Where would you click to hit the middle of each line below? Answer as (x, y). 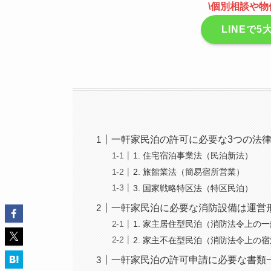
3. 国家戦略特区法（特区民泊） (193, 188)
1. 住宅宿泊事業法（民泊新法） (193, 156)
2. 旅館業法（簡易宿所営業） (189, 171)
